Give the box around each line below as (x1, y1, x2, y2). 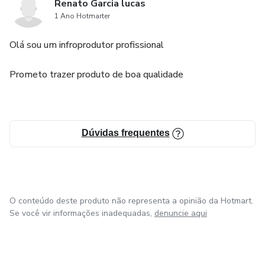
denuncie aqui (154, 208, 207, 219)
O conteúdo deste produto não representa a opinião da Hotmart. (9, 195, 253, 206)
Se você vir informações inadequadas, (9, 208, 152, 219)
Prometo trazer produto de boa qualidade (9, 68, 183, 81)
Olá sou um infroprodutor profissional (9, 38, 164, 51)
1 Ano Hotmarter (54, 11, 110, 21)
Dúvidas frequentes (81, 128, 170, 138)
